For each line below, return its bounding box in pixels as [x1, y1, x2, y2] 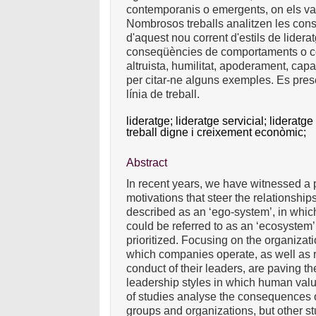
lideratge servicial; [176, 114, 270, 127]
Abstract [126, 156, 168, 169]
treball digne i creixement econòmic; [126, 126, 310, 138]
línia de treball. [126, 87, 200, 100]
